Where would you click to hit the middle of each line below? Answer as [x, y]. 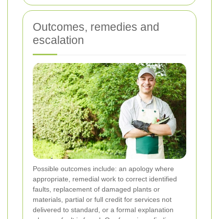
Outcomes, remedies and [96, 27]
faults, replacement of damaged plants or [96, 189]
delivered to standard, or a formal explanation [103, 209]
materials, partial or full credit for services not [102, 199]
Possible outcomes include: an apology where [103, 168]
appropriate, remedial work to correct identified [105, 179]
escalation [58, 40]
